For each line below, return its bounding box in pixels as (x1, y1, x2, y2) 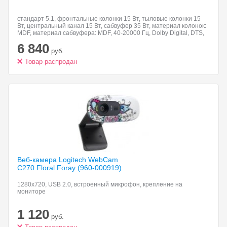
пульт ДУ (17, 36, 43, 44)
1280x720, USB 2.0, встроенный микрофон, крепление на (17, 181, 182, 188)
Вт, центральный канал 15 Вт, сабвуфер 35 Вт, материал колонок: (17, 22, 206, 29)
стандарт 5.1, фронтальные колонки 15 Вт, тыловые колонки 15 (17, 15, 201, 22)
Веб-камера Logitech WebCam (17, 156, 118, 164)
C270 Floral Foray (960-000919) (17, 164, 122, 172)
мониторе (17, 188, 46, 195)
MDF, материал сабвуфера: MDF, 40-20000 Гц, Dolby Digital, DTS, (17, 29, 204, 36)
